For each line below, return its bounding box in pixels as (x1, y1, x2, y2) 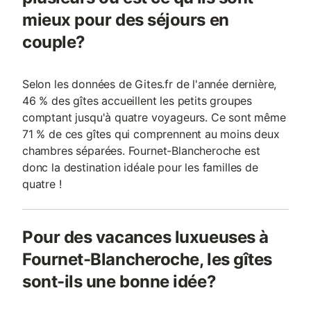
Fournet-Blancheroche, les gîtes (22, 249, 272, 269)
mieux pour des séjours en (22, 10, 229, 30)
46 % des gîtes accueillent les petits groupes (22, 94, 253, 108)
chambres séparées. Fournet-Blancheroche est (22, 144, 260, 158)
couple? (22, 32, 85, 52)
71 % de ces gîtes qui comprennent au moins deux (22, 127, 280, 141)
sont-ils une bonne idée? (22, 271, 217, 292)
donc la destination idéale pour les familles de (22, 160, 258, 174)
